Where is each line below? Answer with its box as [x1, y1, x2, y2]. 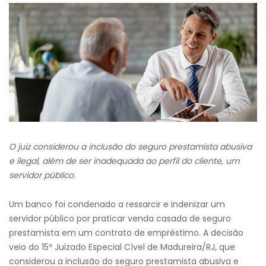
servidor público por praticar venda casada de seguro [9, 213, 231, 224]
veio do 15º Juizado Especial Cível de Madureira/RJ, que [9, 241, 235, 253]
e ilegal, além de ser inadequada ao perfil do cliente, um [9, 155, 239, 167]
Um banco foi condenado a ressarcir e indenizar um [9, 198, 225, 210]
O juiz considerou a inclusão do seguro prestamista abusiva [9, 141, 252, 153]
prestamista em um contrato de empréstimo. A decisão [9, 227, 243, 239]
